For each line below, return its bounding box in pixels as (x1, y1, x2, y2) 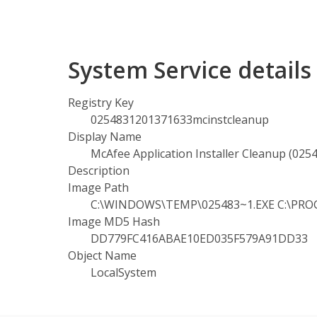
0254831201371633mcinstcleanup (91, 112, 269, 127)
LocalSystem (91, 265, 156, 280)
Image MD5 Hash (68, 214, 160, 229)
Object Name (68, 248, 137, 263)
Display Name (68, 129, 142, 144)
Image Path (68, 180, 129, 195)
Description (68, 163, 129, 178)
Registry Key (68, 95, 134, 110)
